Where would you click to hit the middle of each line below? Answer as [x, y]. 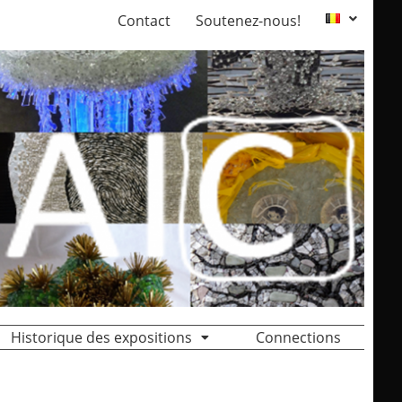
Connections [298, 338]
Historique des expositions [101, 338]
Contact [144, 21]
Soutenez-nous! [248, 21]
